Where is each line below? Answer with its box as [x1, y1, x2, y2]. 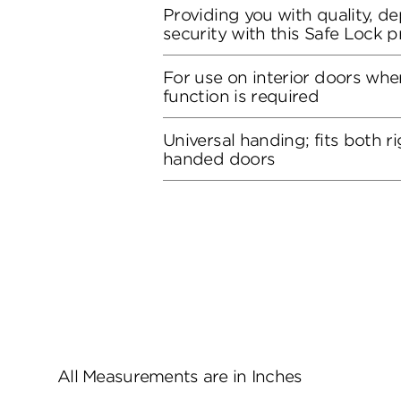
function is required [163, 86, 320, 106]
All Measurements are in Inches [57, 366, 303, 386]
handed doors [163, 149, 276, 168]
